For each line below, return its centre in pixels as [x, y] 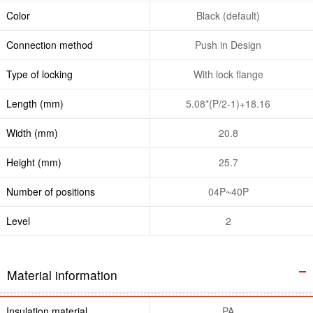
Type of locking [39, 74]
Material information [62, 275]
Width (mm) [32, 132]
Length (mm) [35, 103]
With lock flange [228, 74]
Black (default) [228, 15]
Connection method [49, 44]
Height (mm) [34, 162]
